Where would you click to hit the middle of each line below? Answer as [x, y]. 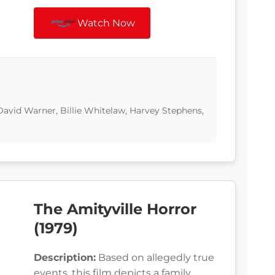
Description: [65, 258]
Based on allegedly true [155, 258]
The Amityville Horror [115, 209]
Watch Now [107, 23]
